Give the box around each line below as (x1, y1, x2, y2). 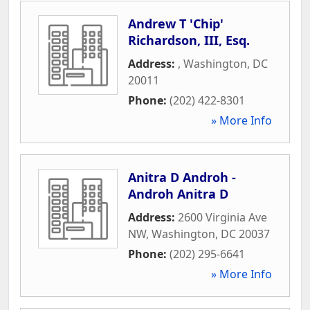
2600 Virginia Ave (178, 209, 267, 225)
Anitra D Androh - (128, 168, 236, 185)
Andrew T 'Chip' (128, 15, 224, 32)
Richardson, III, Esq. (128, 31, 250, 48)
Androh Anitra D (128, 185, 228, 202)
